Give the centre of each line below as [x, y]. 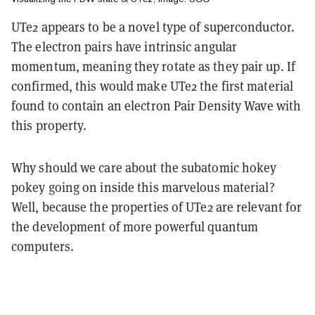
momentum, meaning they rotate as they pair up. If [153, 67]
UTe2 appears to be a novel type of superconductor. [153, 27]
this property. [49, 126]
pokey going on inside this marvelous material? [143, 188]
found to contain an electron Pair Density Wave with [156, 106]
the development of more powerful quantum [135, 227]
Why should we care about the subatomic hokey [144, 168]
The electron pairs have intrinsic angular [124, 47]
